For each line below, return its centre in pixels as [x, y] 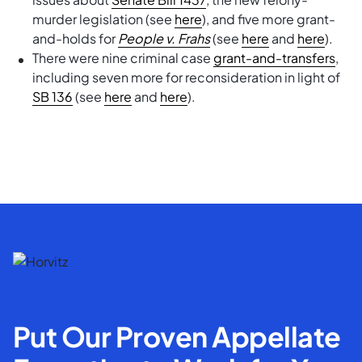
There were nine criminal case [123, 58]
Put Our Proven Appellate [177, 336]
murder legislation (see [103, 19]
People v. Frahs [164, 38]
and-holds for [75, 38]
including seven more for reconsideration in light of [186, 77]
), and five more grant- [269, 19]
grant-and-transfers [274, 58]
